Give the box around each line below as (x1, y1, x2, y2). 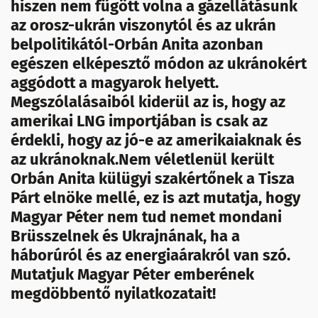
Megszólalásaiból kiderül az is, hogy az (11, 92, 285, 111)
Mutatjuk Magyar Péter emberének (11, 265, 254, 284)
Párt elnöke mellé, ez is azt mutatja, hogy (11, 188, 300, 207)
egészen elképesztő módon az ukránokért (11, 54, 307, 73)
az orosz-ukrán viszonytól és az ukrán (11, 16, 276, 35)
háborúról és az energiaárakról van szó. (11, 246, 290, 265)
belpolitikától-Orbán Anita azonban (11, 35, 263, 54)
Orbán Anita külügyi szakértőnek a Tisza (11, 169, 295, 188)
